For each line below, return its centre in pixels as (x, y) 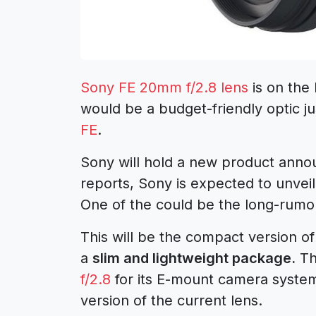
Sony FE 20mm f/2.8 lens (164, 87)
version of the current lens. (171, 300)
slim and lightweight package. (194, 258)
